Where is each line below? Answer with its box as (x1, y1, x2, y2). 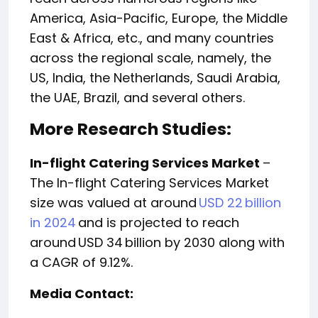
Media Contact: (30, 285, 133, 303)
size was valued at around (30, 194, 199, 212)
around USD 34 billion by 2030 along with (30, 234, 285, 252)
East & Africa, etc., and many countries (30, 29, 274, 48)
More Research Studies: (30, 117, 231, 141)
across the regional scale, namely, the (30, 49, 271, 67)
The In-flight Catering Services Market (30, 174, 269, 192)
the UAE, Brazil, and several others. (30, 89, 245, 107)
